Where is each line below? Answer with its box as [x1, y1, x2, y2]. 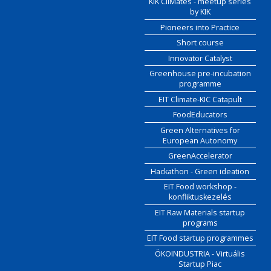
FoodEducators [172, 109, 227, 120]
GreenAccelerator [168, 151, 232, 162]
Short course [176, 38, 224, 48]
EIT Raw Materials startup [155, 207, 246, 218]
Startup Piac [178, 258, 222, 269]
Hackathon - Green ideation [151, 166, 250, 177]
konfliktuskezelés [168, 192, 232, 203]
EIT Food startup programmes [146, 233, 253, 244]
